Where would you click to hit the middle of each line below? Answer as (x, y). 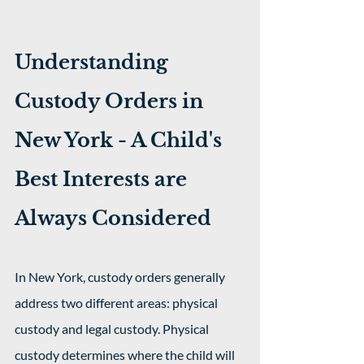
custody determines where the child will (126, 355)
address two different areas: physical (117, 303)
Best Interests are (103, 179)
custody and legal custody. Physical (113, 329)
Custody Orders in (111, 101)
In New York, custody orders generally (121, 277)
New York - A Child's (121, 140)
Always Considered (113, 218)
